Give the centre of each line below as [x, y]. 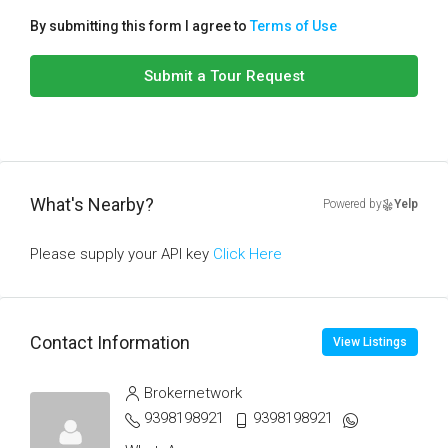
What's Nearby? [92, 204]
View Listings [370, 342]
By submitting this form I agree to [140, 26]
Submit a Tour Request [224, 76]
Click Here [247, 254]
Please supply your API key [121, 254]
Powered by [352, 204]
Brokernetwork [193, 393]
